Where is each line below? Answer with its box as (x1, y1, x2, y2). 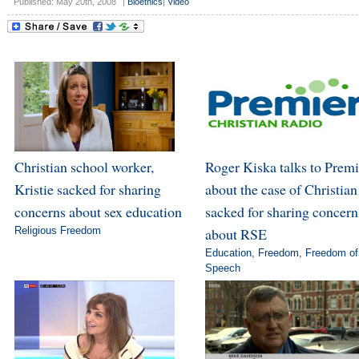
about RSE (204, 224, 267, 244)
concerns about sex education (14, 201, 182, 221)
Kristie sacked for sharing (14, 179, 161, 199)
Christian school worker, (14, 156, 154, 176)
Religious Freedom (14, 224, 101, 236)
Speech (204, 261, 240, 274)
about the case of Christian (204, 179, 357, 199)
